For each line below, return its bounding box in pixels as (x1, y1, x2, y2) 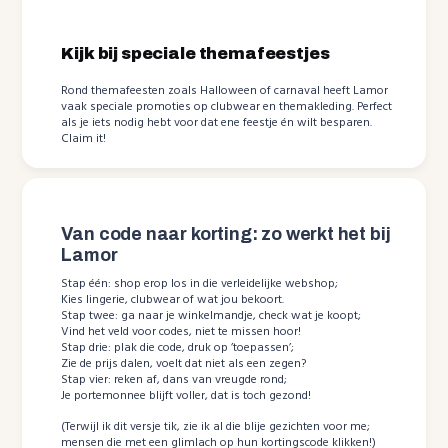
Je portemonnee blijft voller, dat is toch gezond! (61, 385, 312, 406)
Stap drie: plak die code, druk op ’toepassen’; (61, 337, 295, 358)
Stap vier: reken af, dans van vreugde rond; (61, 369, 288, 390)
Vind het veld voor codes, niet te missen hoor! (61, 321, 302, 342)
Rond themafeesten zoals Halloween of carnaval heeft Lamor (61, 80, 389, 101)
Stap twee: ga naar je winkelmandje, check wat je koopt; (61, 305, 362, 326)
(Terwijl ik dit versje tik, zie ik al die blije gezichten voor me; (61, 416, 371, 437)
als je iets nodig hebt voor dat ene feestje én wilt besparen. (61, 112, 373, 133)
